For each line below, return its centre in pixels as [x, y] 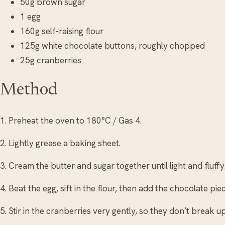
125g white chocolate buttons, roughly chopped [113, 46]
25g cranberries [51, 61]
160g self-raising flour [62, 31]
